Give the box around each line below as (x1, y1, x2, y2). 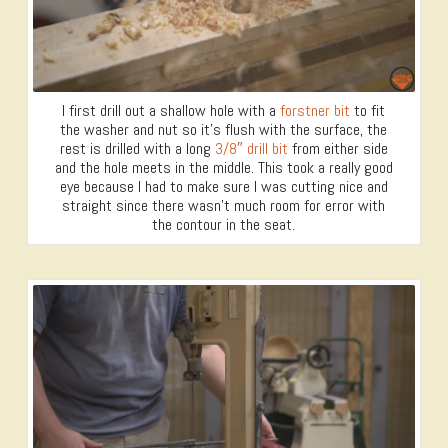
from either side (287, 137, 388, 159)
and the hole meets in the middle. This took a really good (54, 156, 393, 178)
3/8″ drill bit (214, 137, 288, 159)
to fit (350, 99, 386, 121)
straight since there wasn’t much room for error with (62, 194, 386, 216)
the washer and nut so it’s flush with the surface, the (60, 118, 388, 140)
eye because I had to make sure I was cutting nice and (59, 175, 388, 197)
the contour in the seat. (152, 213, 296, 235)
